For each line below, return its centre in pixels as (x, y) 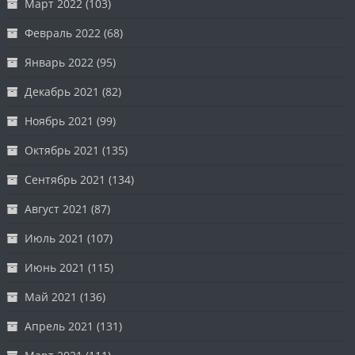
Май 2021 (51, 296)
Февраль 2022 (63, 32)
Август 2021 (57, 208)
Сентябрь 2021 (65, 179)
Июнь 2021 (55, 267)
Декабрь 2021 (62, 91)
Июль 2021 (55, 238)
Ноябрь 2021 (59, 120)
